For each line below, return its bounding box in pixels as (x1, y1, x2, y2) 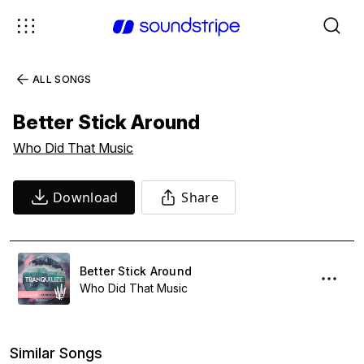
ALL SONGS (32, 73, 92, 85)
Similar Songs (10, 344, 102, 362)
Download (53, 188, 119, 206)
